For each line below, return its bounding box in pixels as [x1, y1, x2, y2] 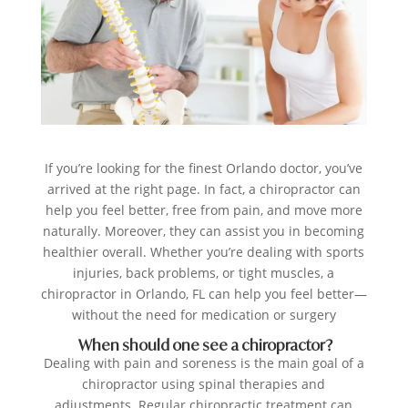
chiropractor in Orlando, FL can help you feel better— [40, 285, 367, 303]
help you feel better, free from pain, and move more [45, 201, 362, 219]
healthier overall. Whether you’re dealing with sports [43, 243, 365, 261]
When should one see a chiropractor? [75, 336, 332, 355]
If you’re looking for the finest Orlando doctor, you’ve [45, 159, 363, 178]
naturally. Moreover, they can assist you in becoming [43, 222, 365, 240]
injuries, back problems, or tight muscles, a [73, 264, 335, 282]
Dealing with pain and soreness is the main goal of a [43, 354, 364, 372]
